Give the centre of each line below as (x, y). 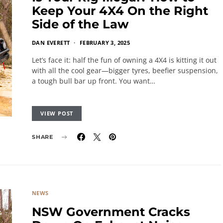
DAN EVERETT (51, 43)
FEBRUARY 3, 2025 (105, 43)
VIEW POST (57, 113)
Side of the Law (80, 24)
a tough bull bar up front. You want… (94, 81)
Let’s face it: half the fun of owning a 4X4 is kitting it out (124, 60)
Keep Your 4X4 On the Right (120, 11)
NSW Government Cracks (111, 212)
